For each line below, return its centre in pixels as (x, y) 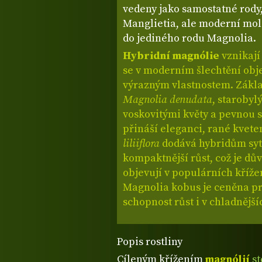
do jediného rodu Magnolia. (191, 38)
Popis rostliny (150, 242)
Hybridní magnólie (171, 56)
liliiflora (141, 143)
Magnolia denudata (168, 99)
